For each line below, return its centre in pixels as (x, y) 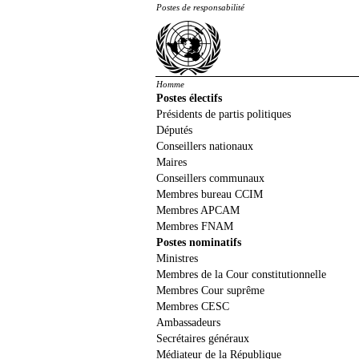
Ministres (177, 258)
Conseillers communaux (210, 178)
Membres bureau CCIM (210, 194)
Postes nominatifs (199, 242)
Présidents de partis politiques (224, 114)
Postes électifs (189, 98)
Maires (171, 162)
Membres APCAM (198, 210)
